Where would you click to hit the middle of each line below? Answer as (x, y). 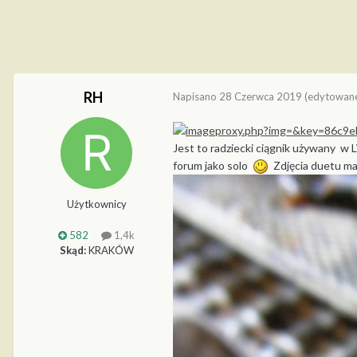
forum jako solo (213, 165)
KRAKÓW (110, 251)
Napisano (196, 97)
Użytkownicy (96, 204)
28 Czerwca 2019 (261, 97)
